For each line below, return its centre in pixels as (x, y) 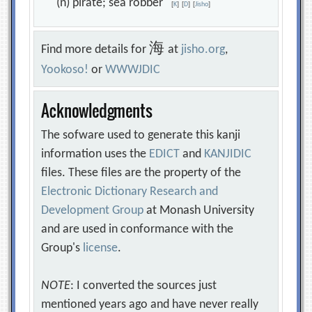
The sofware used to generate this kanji (141, 135)
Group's (62, 248)
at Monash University (199, 211)
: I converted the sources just (144, 286)
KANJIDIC (228, 154)
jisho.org (203, 50)
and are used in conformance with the (138, 229)
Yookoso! (65, 70)
